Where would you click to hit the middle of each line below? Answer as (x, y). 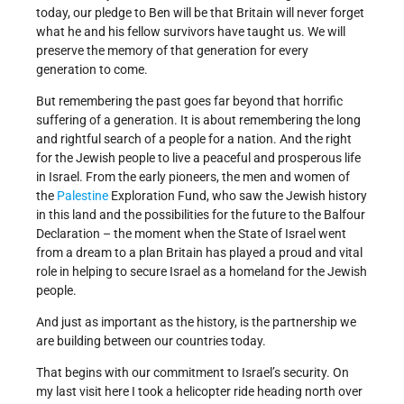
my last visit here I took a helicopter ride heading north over (199, 392)
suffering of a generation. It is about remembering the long (198, 120)
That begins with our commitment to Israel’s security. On (193, 373)
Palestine (83, 196)
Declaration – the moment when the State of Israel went (191, 234)
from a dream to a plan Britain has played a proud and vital (199, 253)
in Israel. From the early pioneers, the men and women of (193, 177)
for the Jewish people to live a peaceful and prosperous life (198, 158)
